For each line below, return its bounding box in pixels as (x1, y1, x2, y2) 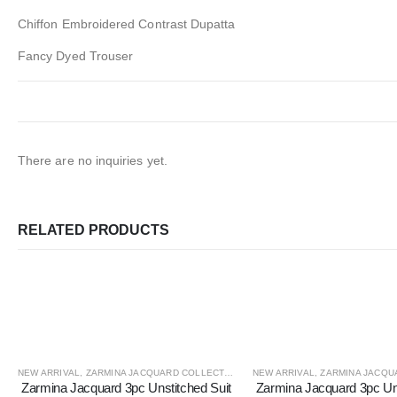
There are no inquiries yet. (18, 152, 167, 167)
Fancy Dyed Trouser (18, 48, 134, 63)
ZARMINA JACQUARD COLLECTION (85, 367, 225, 378)
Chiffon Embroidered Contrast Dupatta (18, 16, 236, 31)
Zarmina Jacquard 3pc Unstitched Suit (21, 380, 231, 395)
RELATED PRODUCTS (18, 222, 169, 237)
